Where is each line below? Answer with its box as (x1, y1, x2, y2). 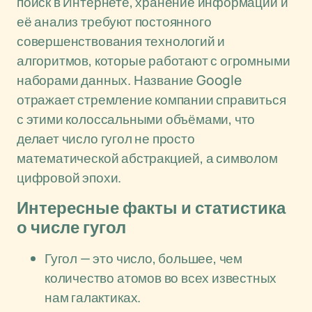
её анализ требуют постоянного (17, 13, 212, 31)
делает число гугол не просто (17, 130, 195, 148)
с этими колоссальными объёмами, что (17, 110, 256, 128)
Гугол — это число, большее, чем (45, 249, 243, 267)
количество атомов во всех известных (45, 269, 277, 287)
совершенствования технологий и (17, 32, 226, 50)
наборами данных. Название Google (17, 71, 242, 89)
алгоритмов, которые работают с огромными (17, 52, 290, 70)
